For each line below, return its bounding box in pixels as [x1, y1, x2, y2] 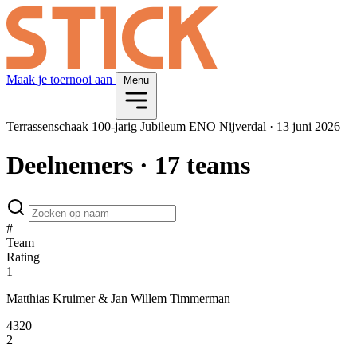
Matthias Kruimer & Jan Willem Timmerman [6, 291, 230, 305]
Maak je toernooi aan [6, 73, 116, 86]
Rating [6, 249, 40, 264]
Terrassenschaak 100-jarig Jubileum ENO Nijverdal [6, 120, 269, 133]
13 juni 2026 [273, 120, 340, 133]
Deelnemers [6, 151, 139, 180]
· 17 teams [139, 151, 250, 180]
